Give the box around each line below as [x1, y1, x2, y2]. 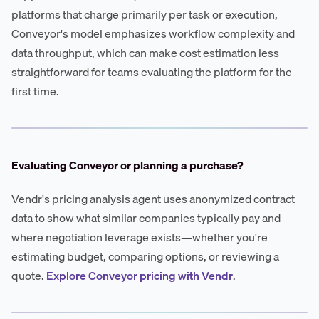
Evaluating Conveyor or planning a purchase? [11, 155, 244, 174]
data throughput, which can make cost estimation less [11, 43, 279, 62]
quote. [11, 266, 46, 285]
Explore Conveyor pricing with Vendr [46, 266, 233, 285]
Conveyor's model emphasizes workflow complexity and [11, 23, 295, 43]
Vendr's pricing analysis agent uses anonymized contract [11, 189, 295, 208]
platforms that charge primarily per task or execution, [11, 4, 278, 23]
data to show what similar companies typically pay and [11, 208, 281, 227]
